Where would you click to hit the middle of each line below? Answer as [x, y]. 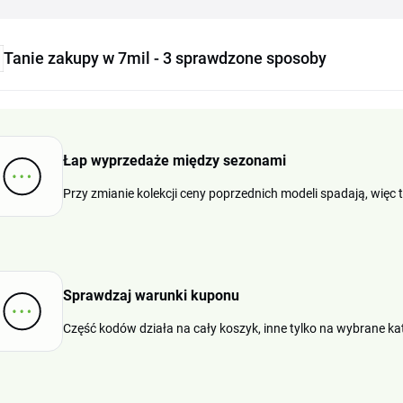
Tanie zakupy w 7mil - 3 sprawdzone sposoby [165, 58]
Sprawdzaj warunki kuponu [151, 296]
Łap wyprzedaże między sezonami [175, 161]
